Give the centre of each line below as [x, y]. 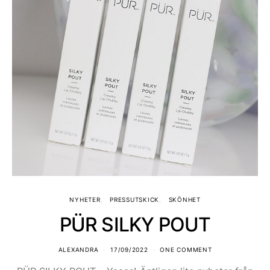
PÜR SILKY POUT [135, 224]
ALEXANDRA [78, 249]
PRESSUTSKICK [134, 199]
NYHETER [85, 199]
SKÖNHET [184, 199]
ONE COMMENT [186, 249]
